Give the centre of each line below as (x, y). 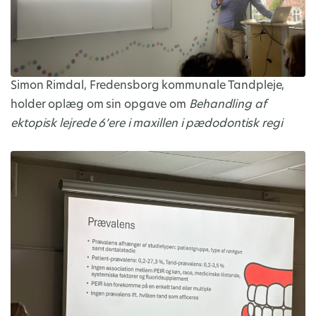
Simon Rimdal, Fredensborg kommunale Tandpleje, (148, 86)
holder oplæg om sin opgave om (100, 105)
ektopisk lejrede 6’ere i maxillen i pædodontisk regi (147, 124)
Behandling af (228, 105)
